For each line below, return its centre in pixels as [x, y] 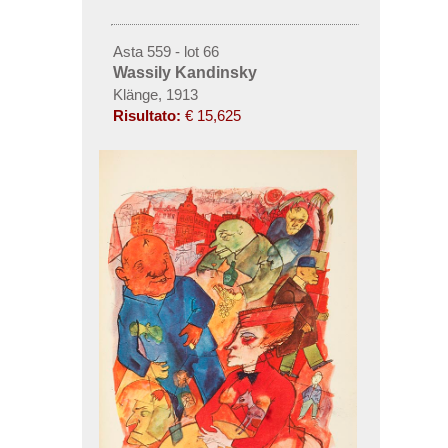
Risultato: [146, 115]
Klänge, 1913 [155, 94]
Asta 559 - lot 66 [165, 51]
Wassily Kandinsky [184, 72]
